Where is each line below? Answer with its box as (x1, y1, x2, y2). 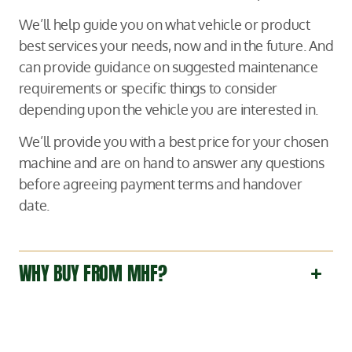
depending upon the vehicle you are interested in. (18, 99, 319, 118)
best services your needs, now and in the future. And (18, 35, 334, 54)
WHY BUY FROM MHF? (18, 259, 167, 288)
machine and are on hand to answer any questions (18, 152, 324, 171)
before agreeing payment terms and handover (18, 174, 302, 192)
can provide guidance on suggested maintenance (18, 57, 318, 75)
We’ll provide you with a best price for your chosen (18, 131, 328, 150)
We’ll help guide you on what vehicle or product (18, 14, 310, 33)
